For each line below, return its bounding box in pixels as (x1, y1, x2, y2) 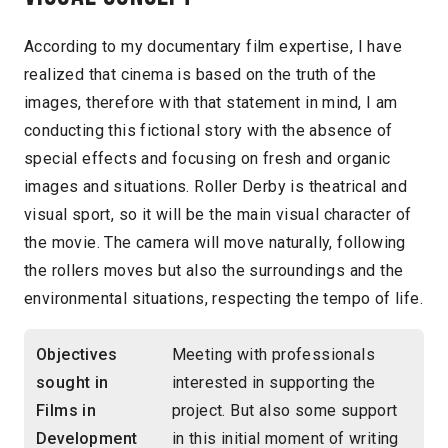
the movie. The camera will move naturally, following (24, 233, 406, 253)
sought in (36, 373, 109, 393)
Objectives (36, 345, 118, 365)
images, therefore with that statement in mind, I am (24, 93, 398, 113)
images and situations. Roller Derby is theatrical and (24, 177, 408, 197)
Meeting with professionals (171, 345, 376, 365)
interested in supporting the (171, 373, 376, 393)
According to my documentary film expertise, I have (24, 37, 402, 57)
